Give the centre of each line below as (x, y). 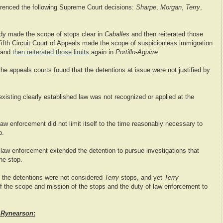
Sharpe (146, 8)
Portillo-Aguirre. (138, 53)
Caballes (117, 35)
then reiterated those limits (51, 53)
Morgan (171, 8)
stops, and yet (142, 178)
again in (102, 53)
